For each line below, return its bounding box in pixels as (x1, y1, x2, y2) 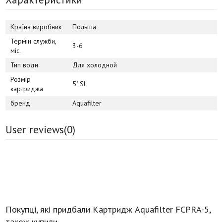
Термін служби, (10, 36, 56, 46)
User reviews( (5, 122, 67, 136)
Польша (72, 22, 96, 31)
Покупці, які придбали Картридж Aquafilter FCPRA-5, (5, 203, 211, 215)
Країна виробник (10, 22, 61, 31)
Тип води (10, 60, 38, 69)
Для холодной (72, 60, 117, 69)
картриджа (10, 84, 43, 93)
